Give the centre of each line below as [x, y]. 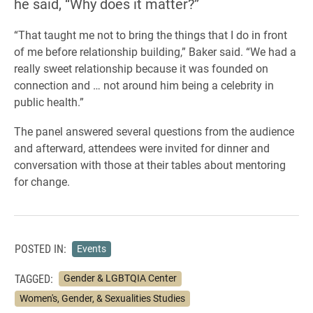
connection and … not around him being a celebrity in [144, 85]
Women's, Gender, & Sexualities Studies [102, 298]
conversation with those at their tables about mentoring [150, 165]
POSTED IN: [41, 249]
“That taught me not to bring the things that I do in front [151, 35]
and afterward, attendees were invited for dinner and [142, 148]
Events [91, 248]
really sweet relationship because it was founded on [141, 68]
